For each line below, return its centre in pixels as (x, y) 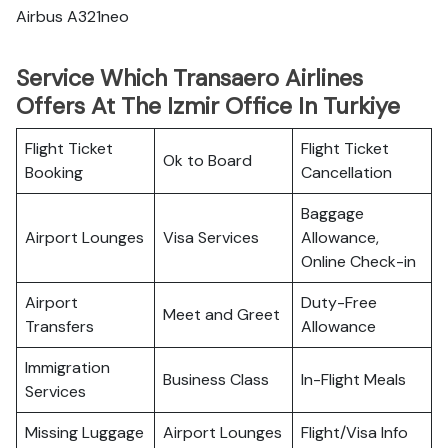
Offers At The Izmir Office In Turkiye (208, 106)
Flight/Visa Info (354, 432)
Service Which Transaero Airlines (189, 78)
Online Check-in (358, 261)
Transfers (59, 326)
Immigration (67, 367)
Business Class (216, 379)
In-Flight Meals (353, 379)
